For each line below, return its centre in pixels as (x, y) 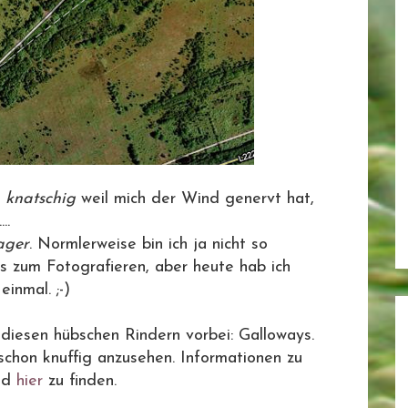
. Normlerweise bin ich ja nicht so (148, 245)
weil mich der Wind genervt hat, (195, 199)
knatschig (41, 199)
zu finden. (82, 381)
